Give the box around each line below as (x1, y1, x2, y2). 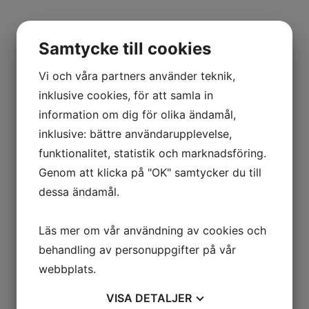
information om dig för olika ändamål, (39, 108, 236, 121)
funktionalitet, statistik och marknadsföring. (39, 146, 266, 160)
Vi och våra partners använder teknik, (39, 69, 235, 83)
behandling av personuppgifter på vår (39, 243, 236, 257)
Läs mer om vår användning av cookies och (39, 223, 266, 237)
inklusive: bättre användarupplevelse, (39, 127, 232, 141)
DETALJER (135, 291, 192, 305)
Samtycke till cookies (39, 39, 211, 59)
